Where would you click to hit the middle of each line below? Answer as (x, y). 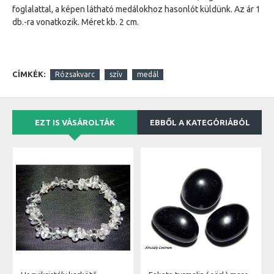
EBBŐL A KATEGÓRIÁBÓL (200, 122)
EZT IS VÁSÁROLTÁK (75, 122)
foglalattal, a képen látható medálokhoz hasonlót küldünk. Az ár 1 (136, 9)
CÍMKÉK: (29, 74)
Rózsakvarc (75, 74)
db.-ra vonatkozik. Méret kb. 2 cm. (76, 22)
